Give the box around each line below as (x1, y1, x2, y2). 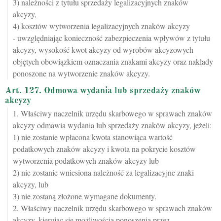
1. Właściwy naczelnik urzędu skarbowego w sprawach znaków (13, 108, 212, 118)
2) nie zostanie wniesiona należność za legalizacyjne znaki (13, 167, 194, 178)
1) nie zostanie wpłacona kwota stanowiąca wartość (13, 132, 173, 142)
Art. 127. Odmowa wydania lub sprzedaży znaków (5, 85, 201, 96)
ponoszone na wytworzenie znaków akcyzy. (13, 68, 150, 78)
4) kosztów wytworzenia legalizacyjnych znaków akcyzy (13, 21, 190, 31)
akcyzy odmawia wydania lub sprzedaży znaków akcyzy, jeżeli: (13, 120, 212, 130)
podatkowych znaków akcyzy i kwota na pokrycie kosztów (13, 144, 196, 154)
